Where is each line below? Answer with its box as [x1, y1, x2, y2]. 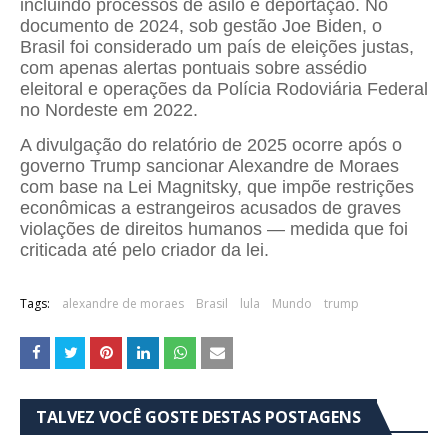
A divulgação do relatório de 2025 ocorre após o [20, 134, 402, 155]
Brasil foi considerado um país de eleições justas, [20, 36, 414, 57]
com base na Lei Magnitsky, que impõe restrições [20, 176, 414, 197]
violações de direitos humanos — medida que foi [20, 218, 408, 239]
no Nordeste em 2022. [20, 99, 198, 120]
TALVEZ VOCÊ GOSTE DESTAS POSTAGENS [36, 405, 361, 428]
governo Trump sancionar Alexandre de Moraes [20, 155, 399, 176]
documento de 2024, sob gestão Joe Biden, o [20, 15, 382, 36]
